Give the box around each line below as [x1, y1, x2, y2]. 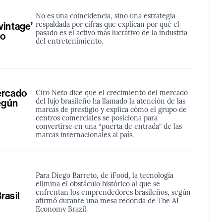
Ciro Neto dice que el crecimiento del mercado [35, 87, 188, 98]
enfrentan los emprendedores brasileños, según [35, 187, 191, 197]
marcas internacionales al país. [35, 129, 134, 140]
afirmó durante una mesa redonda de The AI [35, 195, 179, 206]
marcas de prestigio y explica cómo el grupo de [35, 104, 187, 114]
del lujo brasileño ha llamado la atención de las [35, 96, 185, 106]
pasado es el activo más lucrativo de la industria [35, 27, 187, 37]
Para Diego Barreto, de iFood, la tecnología [35, 170, 173, 180]
